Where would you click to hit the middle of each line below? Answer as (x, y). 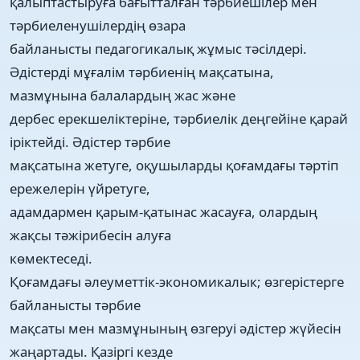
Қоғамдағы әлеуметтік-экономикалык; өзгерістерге (177, 281)
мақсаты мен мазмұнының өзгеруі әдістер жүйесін (176, 328)
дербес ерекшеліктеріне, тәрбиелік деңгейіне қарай (179, 118)
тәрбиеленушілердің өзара (98, 25)
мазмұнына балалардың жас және (123, 95)
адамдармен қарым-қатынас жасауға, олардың (164, 211)
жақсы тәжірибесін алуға (90, 235)
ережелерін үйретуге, (80, 188)
